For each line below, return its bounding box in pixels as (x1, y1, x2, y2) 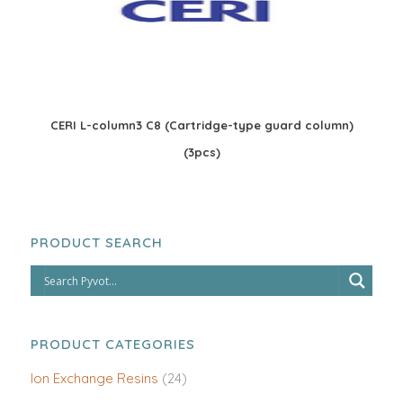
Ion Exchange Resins (31, 370, 158, 387)
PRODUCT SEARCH (31, 234, 163, 251)
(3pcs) (183, 145, 220, 159)
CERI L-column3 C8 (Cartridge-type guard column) (49, 118, 354, 132)
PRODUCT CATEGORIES (31, 336, 195, 353)
